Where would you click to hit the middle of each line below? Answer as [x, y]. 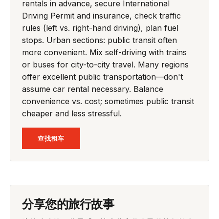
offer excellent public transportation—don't [102, 77]
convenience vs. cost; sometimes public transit [108, 101]
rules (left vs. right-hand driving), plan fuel [100, 28]
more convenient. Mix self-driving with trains [104, 52]
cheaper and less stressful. [72, 113]
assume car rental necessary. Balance [93, 89]
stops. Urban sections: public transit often [99, 40]
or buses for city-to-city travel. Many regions [105, 64]
